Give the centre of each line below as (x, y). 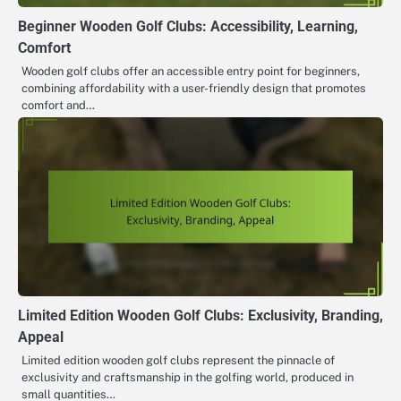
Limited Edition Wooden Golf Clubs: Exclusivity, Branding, (200, 315)
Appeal (41, 337)
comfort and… (58, 105)
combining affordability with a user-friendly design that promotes (194, 88)
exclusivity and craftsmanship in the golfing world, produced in (188, 377)
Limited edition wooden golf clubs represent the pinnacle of (178, 360)
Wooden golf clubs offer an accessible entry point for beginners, (191, 71)
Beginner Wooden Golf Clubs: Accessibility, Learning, (188, 26)
